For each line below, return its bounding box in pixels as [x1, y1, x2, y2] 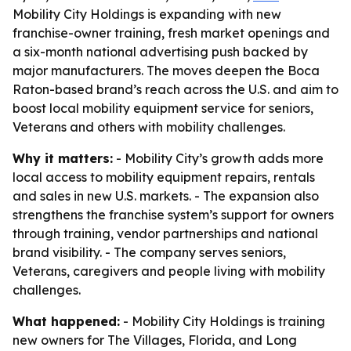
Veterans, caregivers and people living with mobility [13, 263, 325, 279]
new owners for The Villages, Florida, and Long [13, 332, 297, 348]
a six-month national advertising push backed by [13, 44, 308, 60]
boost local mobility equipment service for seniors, [13, 100, 313, 116]
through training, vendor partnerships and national [13, 226, 318, 241]
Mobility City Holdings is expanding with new [13, 6, 281, 22]
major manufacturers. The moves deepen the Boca [13, 63, 320, 78]
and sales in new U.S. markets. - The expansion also [13, 188, 319, 204]
